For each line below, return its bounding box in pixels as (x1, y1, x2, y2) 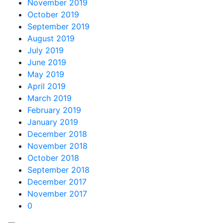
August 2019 (27, 33, 75, 43)
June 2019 (27, 57, 66, 67)
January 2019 (27, 117, 78, 127)
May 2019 (27, 69, 64, 79)
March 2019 (27, 93, 72, 103)
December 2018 (27, 129, 87, 139)
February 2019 (27, 105, 81, 115)
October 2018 (27, 153, 79, 163)
